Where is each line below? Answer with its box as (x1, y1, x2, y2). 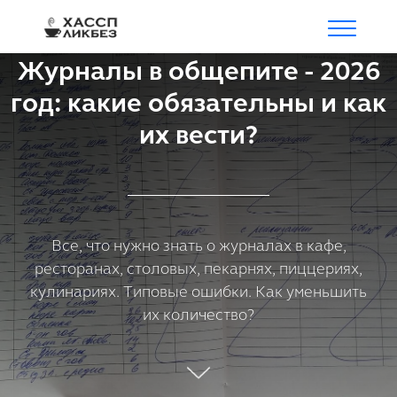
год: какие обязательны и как (11, 87, 386, 119)
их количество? (143, 305, 254, 324)
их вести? (139, 119, 258, 151)
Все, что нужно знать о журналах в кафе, (51, 236, 346, 255)
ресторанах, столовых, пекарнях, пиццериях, (35, 259, 362, 278)
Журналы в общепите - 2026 (17, 55, 380, 87)
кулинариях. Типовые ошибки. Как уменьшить (30, 282, 367, 301)
